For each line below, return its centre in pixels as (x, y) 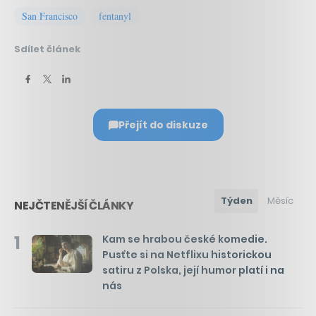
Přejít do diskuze (163, 125)
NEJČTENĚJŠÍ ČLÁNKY (74, 206)
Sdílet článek (47, 49)
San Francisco (50, 16)
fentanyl (115, 16)
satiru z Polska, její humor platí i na (193, 271)
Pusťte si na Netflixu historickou (187, 255)
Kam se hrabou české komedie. (185, 239)
